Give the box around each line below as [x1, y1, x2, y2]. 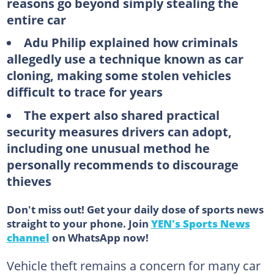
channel [6, 229, 50, 245]
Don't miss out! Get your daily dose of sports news [6, 201, 264, 217]
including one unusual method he [6, 139, 210, 157]
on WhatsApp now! [49, 229, 149, 245]
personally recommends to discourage [6, 155, 239, 173]
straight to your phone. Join [6, 215, 151, 231]
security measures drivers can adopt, [6, 122, 232, 140]
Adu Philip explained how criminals [23, 34, 238, 51]
